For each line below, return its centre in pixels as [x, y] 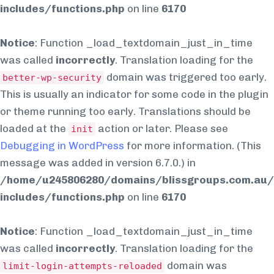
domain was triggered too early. [185, 77]
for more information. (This [193, 146]
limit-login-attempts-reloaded [82, 266]
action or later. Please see [162, 128]
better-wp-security [52, 78]
